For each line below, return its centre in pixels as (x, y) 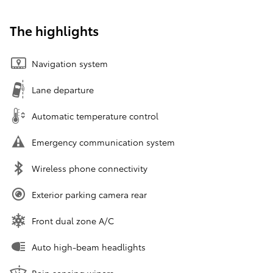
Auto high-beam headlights (89, 246)
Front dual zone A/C (73, 220)
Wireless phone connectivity (90, 168)
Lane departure (63, 89)
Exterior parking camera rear (89, 194)
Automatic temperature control (95, 115)
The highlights (54, 30)
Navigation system (70, 63)
